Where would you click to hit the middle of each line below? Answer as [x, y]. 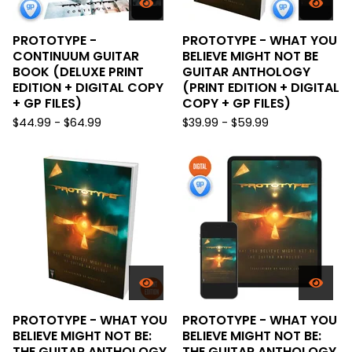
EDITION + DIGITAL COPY [88, 88]
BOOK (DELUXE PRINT [78, 72]
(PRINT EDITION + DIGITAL [261, 88]
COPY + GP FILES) [236, 103]
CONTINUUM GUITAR [76, 56]
